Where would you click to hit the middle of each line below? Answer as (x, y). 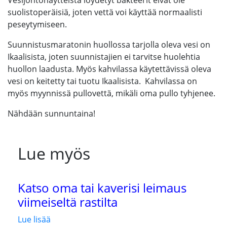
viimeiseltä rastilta (68, 202)
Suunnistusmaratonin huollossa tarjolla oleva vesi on (109, 45)
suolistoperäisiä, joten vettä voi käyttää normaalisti (105, 12)
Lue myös (54, 153)
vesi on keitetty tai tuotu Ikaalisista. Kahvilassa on (102, 81)
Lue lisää (34, 219)
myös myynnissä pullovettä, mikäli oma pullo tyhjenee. (111, 93)
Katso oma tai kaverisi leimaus (102, 188)
